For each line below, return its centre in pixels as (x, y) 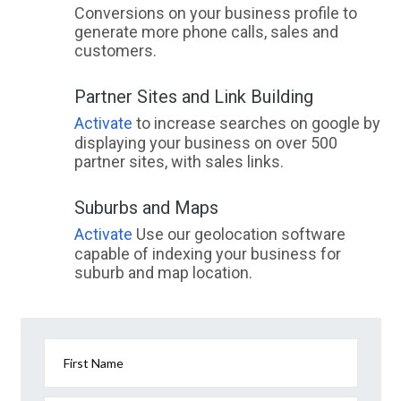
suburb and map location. (163, 273)
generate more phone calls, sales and (206, 32)
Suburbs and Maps (146, 208)
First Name (94, 363)
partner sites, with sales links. (179, 162)
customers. (115, 51)
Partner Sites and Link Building (193, 97)
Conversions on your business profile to (215, 13)
